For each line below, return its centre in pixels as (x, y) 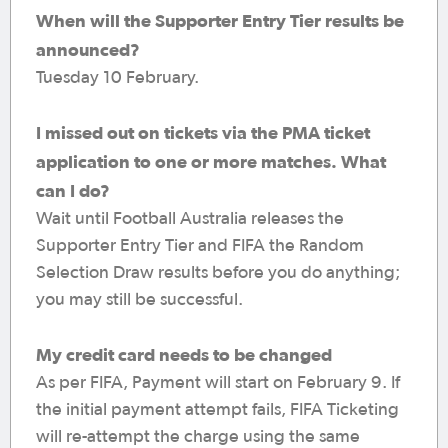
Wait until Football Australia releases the (190, 219)
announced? (88, 49)
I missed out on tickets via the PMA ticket (203, 132)
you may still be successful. (139, 300)
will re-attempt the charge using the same (198, 437)
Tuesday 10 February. (117, 78)
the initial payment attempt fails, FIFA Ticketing (217, 410)
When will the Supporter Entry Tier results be (220, 20)
